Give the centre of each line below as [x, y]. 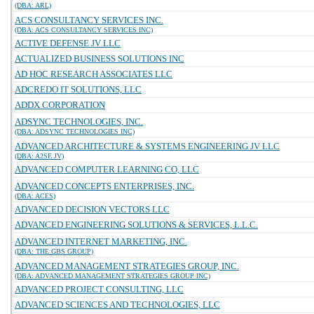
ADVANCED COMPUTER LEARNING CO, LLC [107, 169]
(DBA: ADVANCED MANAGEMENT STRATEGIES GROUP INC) [112, 276]
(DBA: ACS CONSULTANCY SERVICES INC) [84, 30]
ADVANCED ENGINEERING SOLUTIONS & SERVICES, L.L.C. [136, 225]
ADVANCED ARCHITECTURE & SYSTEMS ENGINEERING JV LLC [147, 146]
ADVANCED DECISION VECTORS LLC [92, 209]
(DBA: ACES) [35, 196]
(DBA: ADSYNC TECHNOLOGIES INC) [75, 131]
